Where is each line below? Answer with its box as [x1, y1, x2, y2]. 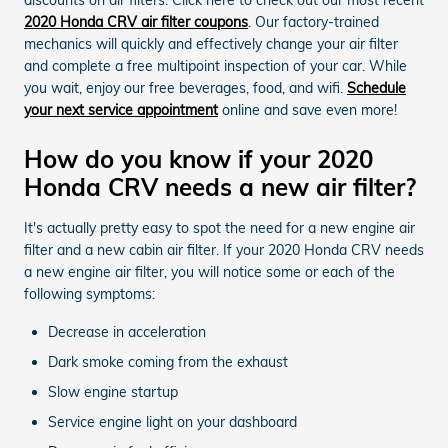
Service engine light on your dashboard [48, 412, 297, 431]
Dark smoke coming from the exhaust [48, 352, 288, 371]
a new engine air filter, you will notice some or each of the [24, 262, 395, 281]
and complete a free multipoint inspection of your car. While [24, 56, 407, 75]
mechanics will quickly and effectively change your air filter [24, 34, 398, 53]
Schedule [347, 78, 406, 97]
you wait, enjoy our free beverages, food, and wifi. [24, 78, 347, 97]
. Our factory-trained [248, 12, 379, 31]
